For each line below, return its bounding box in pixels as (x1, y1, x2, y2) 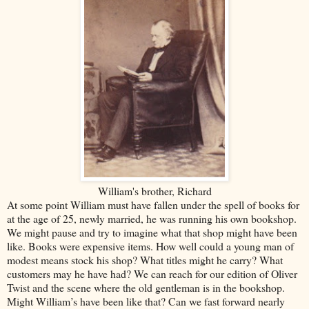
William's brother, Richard (97, 183, 212, 198)
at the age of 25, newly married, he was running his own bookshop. (7, 210, 297, 226)
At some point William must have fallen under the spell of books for (7, 197, 299, 212)
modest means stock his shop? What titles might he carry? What (7, 252, 283, 267)
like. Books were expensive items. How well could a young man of (7, 238, 294, 253)
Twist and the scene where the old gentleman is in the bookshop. (7, 279, 285, 295)
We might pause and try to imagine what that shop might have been (7, 224, 297, 239)
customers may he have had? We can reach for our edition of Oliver (7, 266, 297, 281)
